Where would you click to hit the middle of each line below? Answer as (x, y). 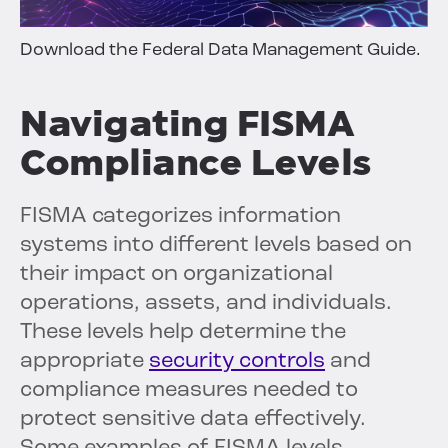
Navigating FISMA (187, 123)
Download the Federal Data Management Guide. (220, 50)
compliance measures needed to (189, 390)
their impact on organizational (176, 274)
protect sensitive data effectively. (193, 419)
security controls (237, 361)
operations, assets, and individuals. (206, 303)
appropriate (84, 361)
